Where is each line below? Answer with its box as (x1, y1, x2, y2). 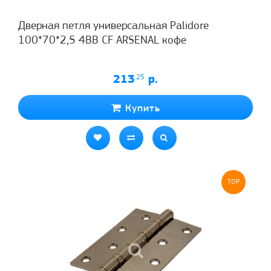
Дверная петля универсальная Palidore (18, 20, 209, 32)
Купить (121, 103, 160, 114)
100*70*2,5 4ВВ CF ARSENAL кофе (18, 34, 186, 47)
